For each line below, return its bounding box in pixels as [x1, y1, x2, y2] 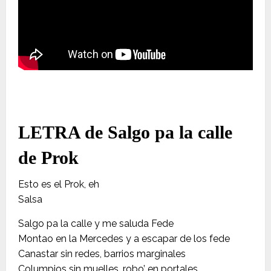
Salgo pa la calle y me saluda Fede [18, 217, 174, 229]
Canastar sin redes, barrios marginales [18, 247, 186, 260]
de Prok [18, 147, 79, 168]
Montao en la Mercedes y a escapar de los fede [18, 232, 230, 244]
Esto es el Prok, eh [18, 178, 99, 190]
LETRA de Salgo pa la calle [18, 122, 232, 142]
